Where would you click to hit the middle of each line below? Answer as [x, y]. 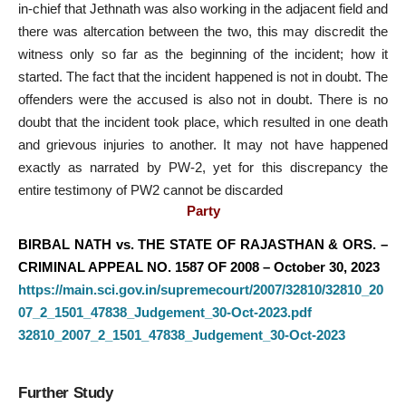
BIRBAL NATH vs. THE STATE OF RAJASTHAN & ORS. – [203, 245]
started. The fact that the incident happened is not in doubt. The [203, 77]
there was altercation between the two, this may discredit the [203, 32]
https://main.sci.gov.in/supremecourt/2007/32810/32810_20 [201, 290]
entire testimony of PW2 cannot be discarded [150, 190]
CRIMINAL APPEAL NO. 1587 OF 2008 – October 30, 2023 [199, 267]
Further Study [66, 393]
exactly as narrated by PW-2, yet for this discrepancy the [203, 168]
